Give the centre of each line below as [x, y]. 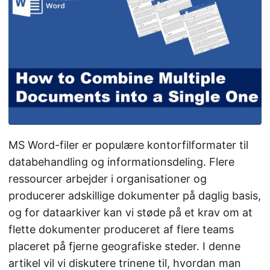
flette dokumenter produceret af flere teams [121, 230]
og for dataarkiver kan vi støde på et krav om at [130, 213]
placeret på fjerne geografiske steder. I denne [124, 246]
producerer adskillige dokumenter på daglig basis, [135, 196]
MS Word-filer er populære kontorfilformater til [128, 145]
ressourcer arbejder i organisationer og [108, 179]
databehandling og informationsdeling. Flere [121, 162]
